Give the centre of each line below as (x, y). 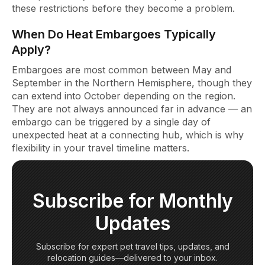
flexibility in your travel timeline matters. (101, 148)
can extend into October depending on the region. (124, 96)
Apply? (31, 49)
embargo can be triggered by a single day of (111, 122)
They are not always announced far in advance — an (132, 109)
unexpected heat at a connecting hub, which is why (128, 135)
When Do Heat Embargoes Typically (114, 34)
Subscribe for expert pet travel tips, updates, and (132, 246)
